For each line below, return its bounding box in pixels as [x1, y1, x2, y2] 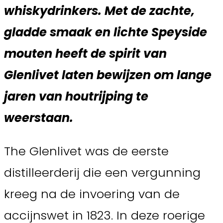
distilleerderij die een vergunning [4, 164, 201, 181]
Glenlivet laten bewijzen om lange [4, 67, 212, 84]
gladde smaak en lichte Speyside [4, 24, 207, 41]
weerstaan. [4, 110, 73, 126]
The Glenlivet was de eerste [4, 143, 169, 160]
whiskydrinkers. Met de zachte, [4, 2, 195, 19]
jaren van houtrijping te [4, 88, 148, 105]
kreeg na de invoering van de [4, 186, 180, 203]
